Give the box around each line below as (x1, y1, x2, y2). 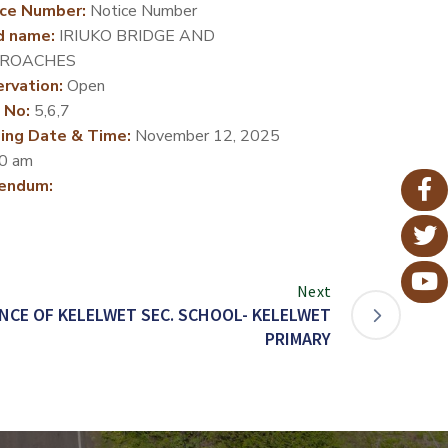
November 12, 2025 (130, 124, 280, 147)
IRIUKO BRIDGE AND (54, 24, 215, 47)
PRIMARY (265, 326, 331, 350)
